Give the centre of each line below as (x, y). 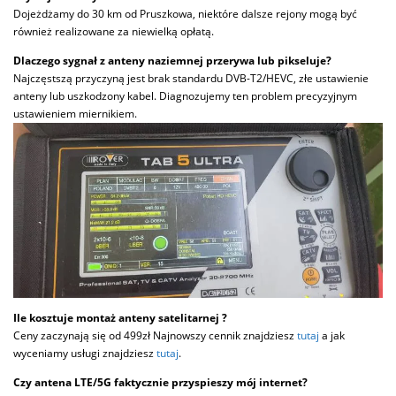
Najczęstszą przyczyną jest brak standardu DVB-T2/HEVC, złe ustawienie (191, 78)
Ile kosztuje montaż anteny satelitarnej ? (120, 317)
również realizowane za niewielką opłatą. (114, 31)
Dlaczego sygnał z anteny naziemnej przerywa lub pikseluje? (172, 60)
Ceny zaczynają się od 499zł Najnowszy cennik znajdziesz (155, 335)
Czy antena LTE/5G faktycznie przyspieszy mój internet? (160, 382)
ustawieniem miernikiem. (75, 113)
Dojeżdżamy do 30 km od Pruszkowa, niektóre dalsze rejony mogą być (185, 13)
